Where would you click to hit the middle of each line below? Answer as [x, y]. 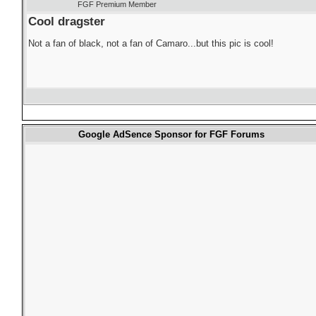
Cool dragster [67, 21]
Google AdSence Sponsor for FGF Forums [171, 134]
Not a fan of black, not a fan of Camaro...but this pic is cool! [151, 43]
